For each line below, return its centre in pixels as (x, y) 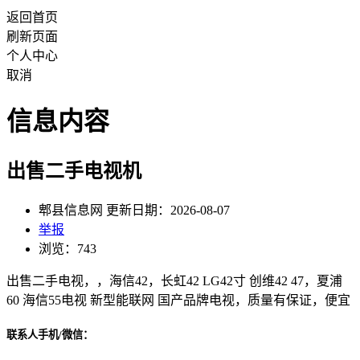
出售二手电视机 (74, 171)
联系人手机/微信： (50, 334)
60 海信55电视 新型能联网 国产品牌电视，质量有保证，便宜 (178, 300)
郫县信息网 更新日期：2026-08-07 (134, 210)
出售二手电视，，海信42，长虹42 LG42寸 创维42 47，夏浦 (174, 280)
